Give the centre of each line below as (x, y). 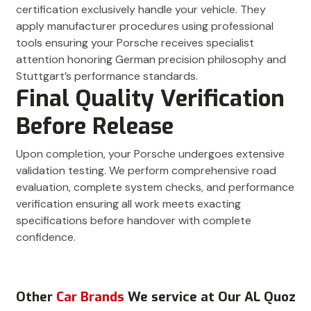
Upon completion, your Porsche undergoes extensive (150, 154)
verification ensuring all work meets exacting (128, 204)
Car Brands (92, 297)
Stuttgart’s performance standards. (107, 76)
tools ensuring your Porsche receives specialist (135, 43)
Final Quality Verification (150, 99)
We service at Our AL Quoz (211, 297)
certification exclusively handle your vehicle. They (141, 10)
